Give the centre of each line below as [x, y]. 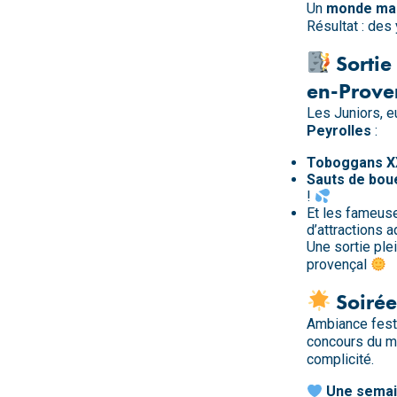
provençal [339, 264]
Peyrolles [339, 130]
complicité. [340, 359]
